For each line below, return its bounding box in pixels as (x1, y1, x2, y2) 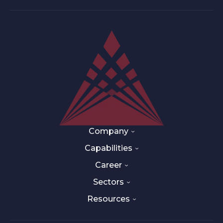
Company (89, 126, 128, 136)
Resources (87, 194, 130, 204)
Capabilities (85, 143, 132, 153)
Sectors (93, 177, 124, 187)
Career (95, 160, 122, 170)
